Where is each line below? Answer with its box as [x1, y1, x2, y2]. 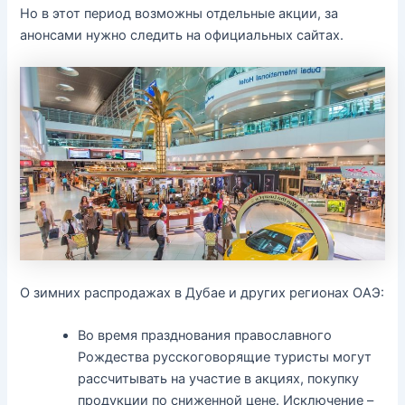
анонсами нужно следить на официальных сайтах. [20, 26, 344, 43]
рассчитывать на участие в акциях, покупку [78, 370, 360, 387]
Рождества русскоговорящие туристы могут [78, 348, 372, 365]
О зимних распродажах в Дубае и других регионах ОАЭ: [20, 284, 385, 301]
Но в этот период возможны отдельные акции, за [20, 5, 339, 22]
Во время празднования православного [78, 326, 333, 344]
